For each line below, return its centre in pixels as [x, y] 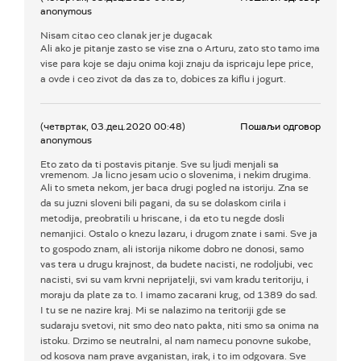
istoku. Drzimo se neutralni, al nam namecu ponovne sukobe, [176, 341]
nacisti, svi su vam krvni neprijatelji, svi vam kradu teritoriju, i [174, 280]
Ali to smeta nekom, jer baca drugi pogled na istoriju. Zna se [174, 188]
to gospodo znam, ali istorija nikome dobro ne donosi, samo [172, 249]
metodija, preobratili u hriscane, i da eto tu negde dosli [162, 219]
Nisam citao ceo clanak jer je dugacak [126, 36]
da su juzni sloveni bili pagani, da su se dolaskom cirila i [163, 203]
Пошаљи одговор [280, 127]
